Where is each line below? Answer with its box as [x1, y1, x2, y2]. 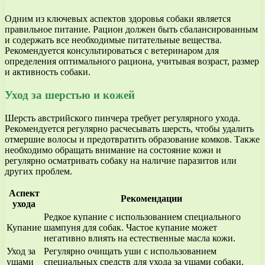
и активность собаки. [5, 67, 91, 77]
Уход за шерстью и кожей [5, 88, 135, 101]
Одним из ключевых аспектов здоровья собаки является [5, 14, 231, 24]
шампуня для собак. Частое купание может [44, 222, 217, 232]
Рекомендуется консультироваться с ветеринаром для [5, 46, 219, 56]
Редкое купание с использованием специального [44, 211, 241, 222]
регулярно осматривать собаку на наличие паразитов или [5, 155, 237, 166]
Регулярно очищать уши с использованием [44, 245, 216, 256]
